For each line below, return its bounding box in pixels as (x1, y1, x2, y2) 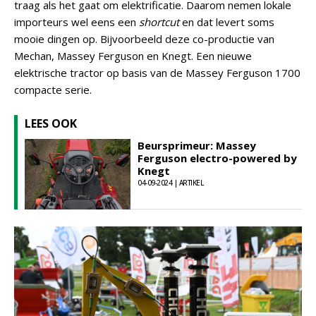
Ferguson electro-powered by (138, 151, 297, 165)
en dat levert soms (179, 15, 274, 29)
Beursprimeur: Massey (138, 138, 256, 152)
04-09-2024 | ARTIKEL (138, 178, 203, 188)
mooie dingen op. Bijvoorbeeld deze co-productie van (14, 32, 274, 46)
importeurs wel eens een (14, 15, 139, 29)
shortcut (139, 15, 179, 29)
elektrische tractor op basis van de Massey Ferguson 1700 (14, 66, 300, 80)
